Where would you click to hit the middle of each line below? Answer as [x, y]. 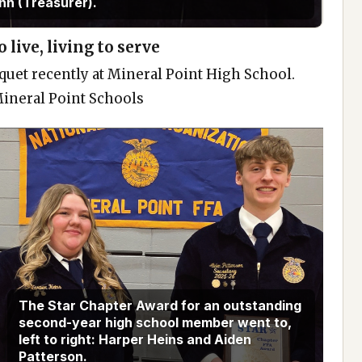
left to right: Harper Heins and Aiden [135, 339]
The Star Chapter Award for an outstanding [160, 305]
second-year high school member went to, [155, 322]
